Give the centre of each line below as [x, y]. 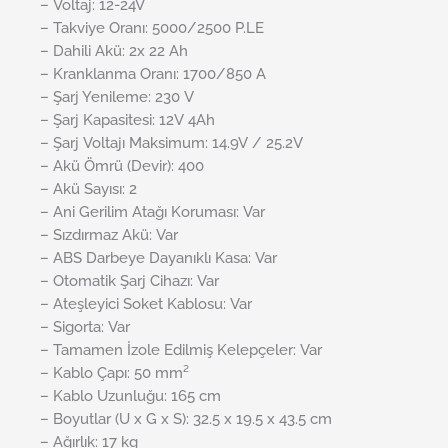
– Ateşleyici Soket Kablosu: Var [146, 303]
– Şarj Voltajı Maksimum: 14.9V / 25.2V [171, 142]
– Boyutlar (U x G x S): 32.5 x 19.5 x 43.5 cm [186, 418]
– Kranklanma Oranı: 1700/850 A [153, 73]
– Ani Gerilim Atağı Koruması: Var [152, 211]
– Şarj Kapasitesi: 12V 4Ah [127, 119]
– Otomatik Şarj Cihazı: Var [129, 280]
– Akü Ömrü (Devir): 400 [122, 165]
